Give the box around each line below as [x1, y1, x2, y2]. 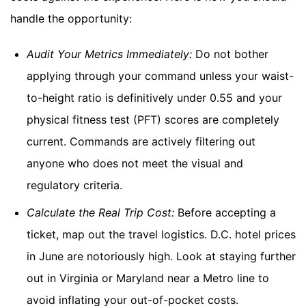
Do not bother [192, 46, 268, 61]
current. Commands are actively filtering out [27, 134, 255, 148]
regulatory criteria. [27, 178, 122, 192]
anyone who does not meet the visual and [27, 156, 243, 170]
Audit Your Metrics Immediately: [27, 46, 192, 61]
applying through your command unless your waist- [27, 68, 294, 83]
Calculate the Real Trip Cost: [27, 205, 174, 219]
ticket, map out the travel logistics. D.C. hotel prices [27, 227, 296, 241]
